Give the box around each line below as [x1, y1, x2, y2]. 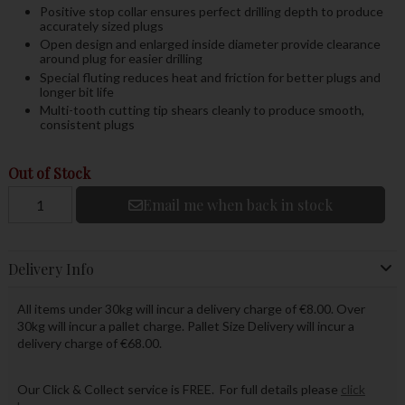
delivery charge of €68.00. [16, 335, 165, 352]
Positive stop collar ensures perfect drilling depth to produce [39, 4, 383, 20]
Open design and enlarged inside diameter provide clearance [39, 36, 381, 52]
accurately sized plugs [39, 18, 164, 34]
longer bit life [39, 83, 114, 99]
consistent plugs [39, 117, 135, 133]
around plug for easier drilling [39, 51, 202, 67]
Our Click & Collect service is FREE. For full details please [16, 381, 341, 398]
